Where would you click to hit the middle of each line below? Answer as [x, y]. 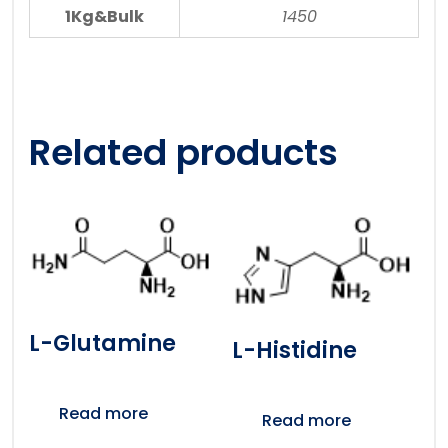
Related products [183, 152]
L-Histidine [294, 351]
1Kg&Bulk [104, 16]
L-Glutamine [102, 343]
